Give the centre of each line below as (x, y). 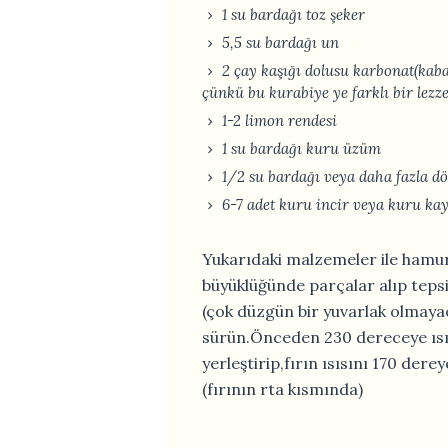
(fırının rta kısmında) (282, 388)
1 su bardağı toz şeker (293, 14)
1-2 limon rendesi (279, 120)
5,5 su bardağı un (280, 42)
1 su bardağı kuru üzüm (301, 148)
